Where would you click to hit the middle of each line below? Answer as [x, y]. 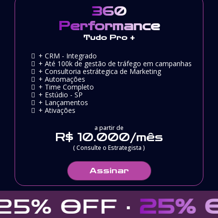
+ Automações [64, 79]
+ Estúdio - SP [61, 94]
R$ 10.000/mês [109, 137]
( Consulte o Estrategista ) [109, 147]
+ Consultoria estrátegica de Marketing [100, 71]
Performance [109, 26]
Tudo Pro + [109, 37]
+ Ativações [57, 110]
